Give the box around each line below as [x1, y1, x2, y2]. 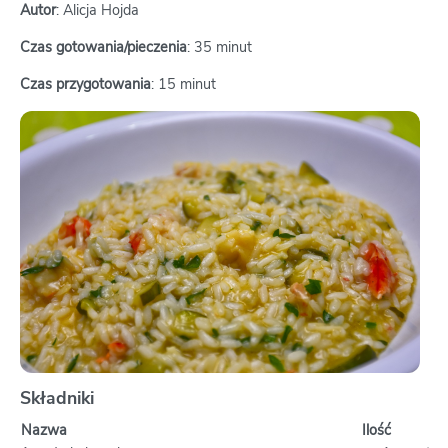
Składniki [20, 385, 94, 410]
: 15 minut [151, 73, 216, 94]
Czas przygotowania [20, 73, 151, 94]
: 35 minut [187, 36, 252, 57]
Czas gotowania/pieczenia [20, 36, 187, 57]
